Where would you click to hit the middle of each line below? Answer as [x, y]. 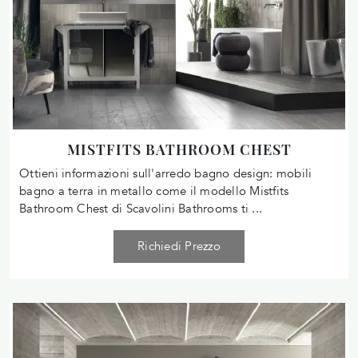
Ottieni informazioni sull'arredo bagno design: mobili [166, 173]
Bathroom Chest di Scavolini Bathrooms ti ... [141, 208]
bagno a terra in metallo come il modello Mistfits [154, 191]
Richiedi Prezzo [179, 246]
